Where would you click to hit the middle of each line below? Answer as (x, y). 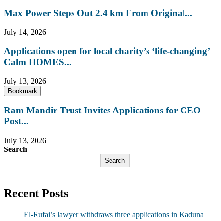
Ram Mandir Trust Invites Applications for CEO (102, 110)
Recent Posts (36, 194)
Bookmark (22, 91)
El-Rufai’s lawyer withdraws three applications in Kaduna (114, 215)
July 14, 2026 (25, 32)
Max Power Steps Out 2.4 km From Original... (98, 13)
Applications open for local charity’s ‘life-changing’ (107, 51)
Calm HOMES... (38, 62)
